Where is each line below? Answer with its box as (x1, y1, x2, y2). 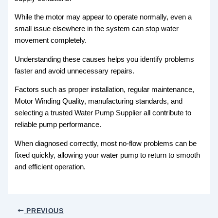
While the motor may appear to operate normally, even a (15, 13, 192, 21)
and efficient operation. (15, 163, 86, 171)
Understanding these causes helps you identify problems (15, 55, 195, 63)
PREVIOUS (24, 207, 64, 215)
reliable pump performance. (15, 121, 102, 129)
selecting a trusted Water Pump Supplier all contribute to (15, 109, 192, 117)
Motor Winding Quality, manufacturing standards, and (15, 97, 183, 106)
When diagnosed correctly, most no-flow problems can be (15, 139, 197, 147)
